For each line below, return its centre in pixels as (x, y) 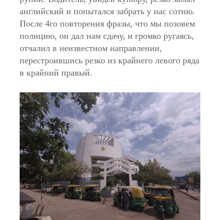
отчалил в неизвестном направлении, (91, 48)
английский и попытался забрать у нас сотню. (107, 11)
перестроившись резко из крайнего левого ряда (110, 60)
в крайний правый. (56, 73)
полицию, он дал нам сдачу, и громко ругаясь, (107, 36)
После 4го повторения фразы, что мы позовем (107, 24)
